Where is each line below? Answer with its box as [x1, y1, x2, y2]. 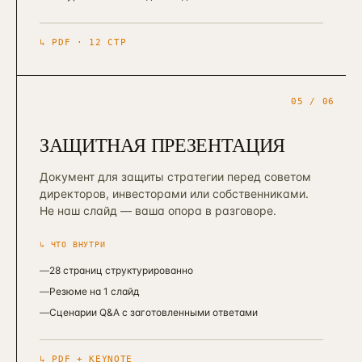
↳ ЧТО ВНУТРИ [40, 240, 106, 249]
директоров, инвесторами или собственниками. [40, 187, 309, 200]
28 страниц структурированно [49, 264, 193, 276]
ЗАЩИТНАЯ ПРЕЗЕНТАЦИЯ [40, 132, 285, 158]
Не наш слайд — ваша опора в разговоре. [40, 204, 276, 217]
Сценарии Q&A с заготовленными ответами [49, 306, 258, 318]
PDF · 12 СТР [52, 37, 127, 48]
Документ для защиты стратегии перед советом [40, 170, 311, 183]
